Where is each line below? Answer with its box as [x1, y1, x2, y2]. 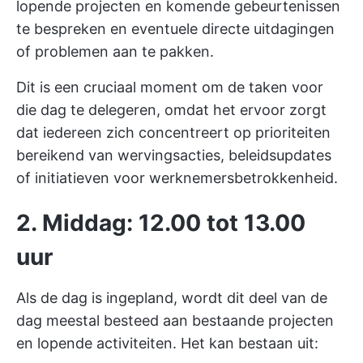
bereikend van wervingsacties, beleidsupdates [16, 147, 331, 164]
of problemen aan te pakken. [16, 43, 214, 60]
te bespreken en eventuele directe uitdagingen [16, 20, 335, 37]
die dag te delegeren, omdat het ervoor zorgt [16, 101, 327, 118]
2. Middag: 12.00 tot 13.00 [16, 209, 305, 237]
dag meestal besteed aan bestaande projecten [16, 312, 334, 329]
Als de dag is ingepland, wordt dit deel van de [16, 289, 327, 306]
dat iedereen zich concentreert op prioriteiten [16, 124, 331, 141]
